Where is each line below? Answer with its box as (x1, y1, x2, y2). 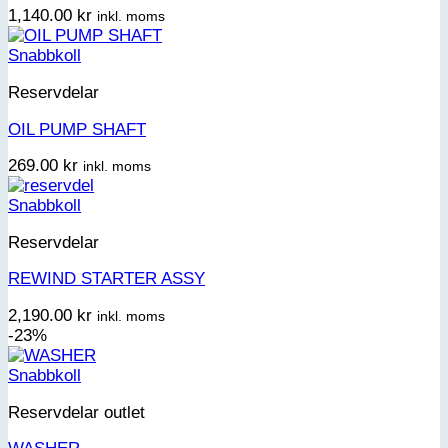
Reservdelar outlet (8, 402, 145, 422)
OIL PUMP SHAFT (8, 119, 146, 139)
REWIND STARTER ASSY (8, 269, 205, 289)
